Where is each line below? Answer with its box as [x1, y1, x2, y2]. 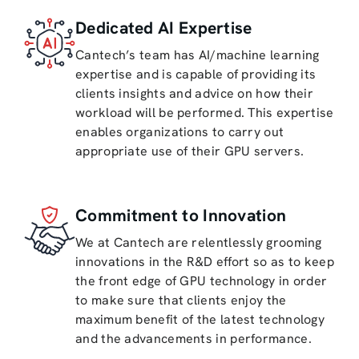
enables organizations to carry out [75, 123, 284, 140]
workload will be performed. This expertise [75, 103, 334, 121]
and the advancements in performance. [75, 329, 312, 347]
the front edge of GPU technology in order [75, 272, 328, 289]
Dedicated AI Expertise [75, 16, 252, 38]
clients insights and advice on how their [75, 84, 313, 102]
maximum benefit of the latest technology [75, 310, 325, 328]
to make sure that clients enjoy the [75, 291, 287, 309]
